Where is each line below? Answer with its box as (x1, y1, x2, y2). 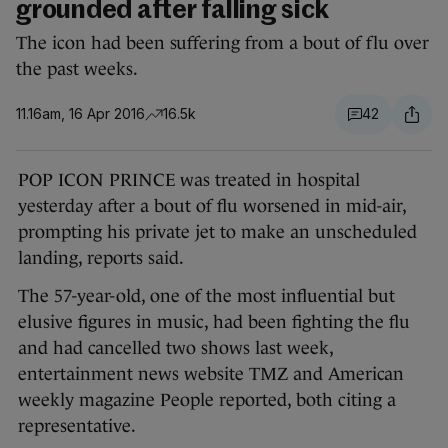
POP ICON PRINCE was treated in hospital (18, 170, 360, 191)
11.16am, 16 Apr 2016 (16, 105, 145, 123)
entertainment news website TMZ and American (18, 364, 404, 385)
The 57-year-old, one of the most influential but (18, 286, 395, 307)
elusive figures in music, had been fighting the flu (18, 312, 410, 333)
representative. (18, 416, 136, 437)
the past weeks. (16, 59, 138, 80)
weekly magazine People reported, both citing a (18, 390, 396, 411)
